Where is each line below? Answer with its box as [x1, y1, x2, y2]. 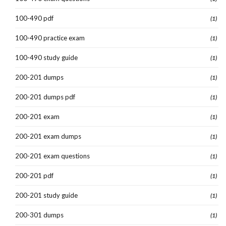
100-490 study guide [15, 53, 78, 62]
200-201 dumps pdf [15, 92, 75, 101]
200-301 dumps [15, 210, 64, 219]
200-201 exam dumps [15, 132, 81, 140]
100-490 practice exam [15, 33, 85, 42]
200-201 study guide [15, 191, 78, 199]
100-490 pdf [15, 14, 53, 22]
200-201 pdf [15, 171, 53, 180]
